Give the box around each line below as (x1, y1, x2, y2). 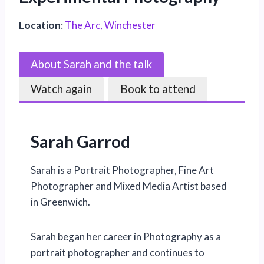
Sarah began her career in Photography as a (31, 230, 221, 243)
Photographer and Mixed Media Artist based (31, 180, 227, 193)
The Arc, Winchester (65, 19, 156, 32)
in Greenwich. (31, 196, 90, 209)
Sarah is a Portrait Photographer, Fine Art (31, 164, 214, 177)
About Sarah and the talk (31, 58, 152, 71)
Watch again (31, 82, 92, 96)
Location (19, 19, 61, 32)
